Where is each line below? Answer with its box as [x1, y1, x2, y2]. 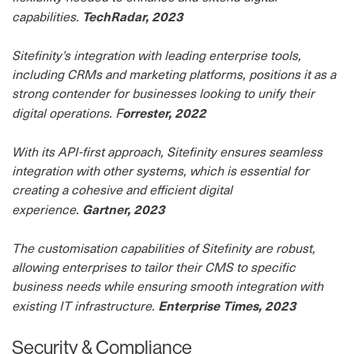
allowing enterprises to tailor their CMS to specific [12, 258, 296, 275]
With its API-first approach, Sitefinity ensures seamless [12, 143, 322, 160]
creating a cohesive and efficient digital [12, 181, 232, 198]
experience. [12, 201, 82, 217]
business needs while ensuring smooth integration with [12, 277, 323, 294]
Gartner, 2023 [82, 200, 165, 217]
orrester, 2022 [122, 104, 206, 121]
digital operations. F [12, 104, 122, 121]
